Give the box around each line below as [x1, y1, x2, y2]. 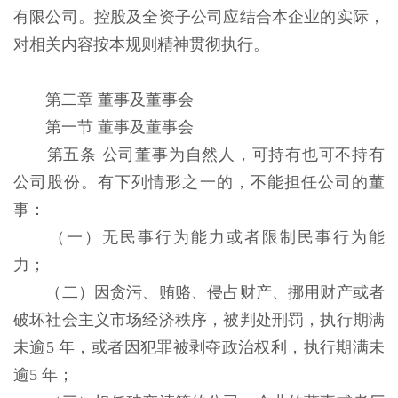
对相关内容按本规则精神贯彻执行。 [13, 36, 274, 53]
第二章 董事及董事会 [45, 91, 198, 108]
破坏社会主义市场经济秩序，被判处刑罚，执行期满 [13, 311, 385, 329]
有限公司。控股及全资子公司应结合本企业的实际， [13, 8, 385, 26]
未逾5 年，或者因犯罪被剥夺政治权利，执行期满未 [13, 338, 385, 356]
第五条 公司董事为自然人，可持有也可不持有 [46, 146, 386, 163]
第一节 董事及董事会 [45, 118, 198, 136]
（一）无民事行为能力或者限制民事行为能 [49, 228, 385, 246]
